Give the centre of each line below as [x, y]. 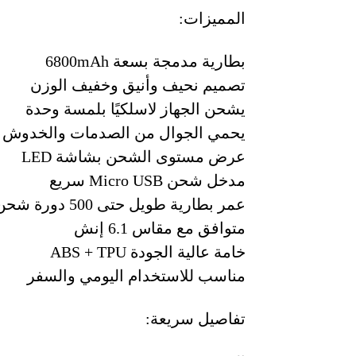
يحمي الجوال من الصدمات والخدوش [124, 133]
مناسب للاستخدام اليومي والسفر [136, 276]
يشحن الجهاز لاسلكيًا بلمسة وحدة [135, 109]
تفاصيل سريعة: [195, 319]
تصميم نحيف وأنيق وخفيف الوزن [137, 85]
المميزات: [212, 18]
